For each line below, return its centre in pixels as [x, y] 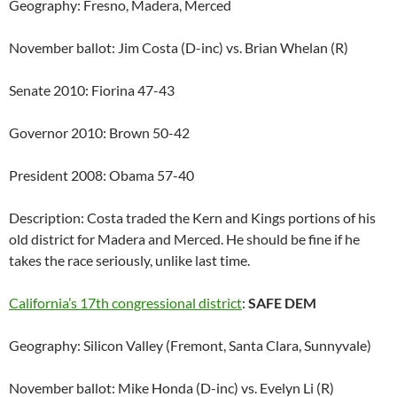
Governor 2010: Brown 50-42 [99, 133]
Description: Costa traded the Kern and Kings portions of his [192, 218]
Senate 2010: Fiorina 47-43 [92, 90]
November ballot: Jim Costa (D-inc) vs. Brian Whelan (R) [179, 48]
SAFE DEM [282, 303]
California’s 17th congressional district [125, 303]
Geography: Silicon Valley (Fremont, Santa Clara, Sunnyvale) [190, 346]
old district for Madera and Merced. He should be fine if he [184, 239]
